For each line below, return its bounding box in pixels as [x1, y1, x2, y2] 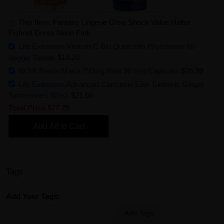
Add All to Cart [32, 122, 84, 131]
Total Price [8, 103, 45, 112]
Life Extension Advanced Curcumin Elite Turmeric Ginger [18, 79, 204, 88]
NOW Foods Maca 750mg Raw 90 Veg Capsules [18, 66, 179, 75]
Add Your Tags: [6, 192, 60, 201]
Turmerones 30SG [8, 91, 69, 100]
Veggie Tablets [8, 53, 55, 62]
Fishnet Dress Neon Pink [8, 28, 90, 37]
